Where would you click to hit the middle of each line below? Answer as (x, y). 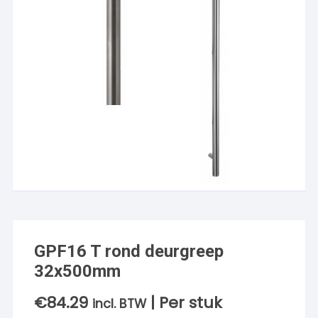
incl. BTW (120, 304)
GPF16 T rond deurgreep (129, 252)
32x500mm (78, 272)
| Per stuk (187, 303)
